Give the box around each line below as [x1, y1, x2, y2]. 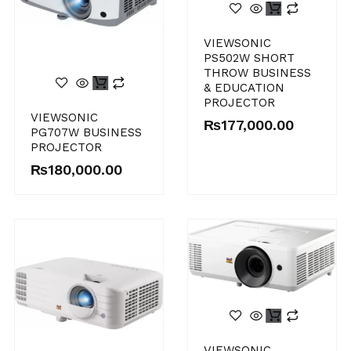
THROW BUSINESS [204, 65, 311, 80]
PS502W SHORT [204, 50, 295, 65]
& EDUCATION [204, 80, 284, 95]
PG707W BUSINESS [30, 125, 142, 140]
